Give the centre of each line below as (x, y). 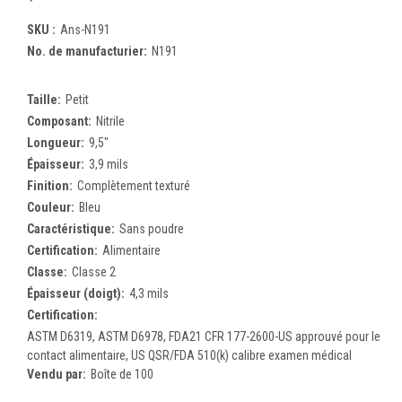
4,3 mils (149, 293)
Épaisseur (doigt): (76, 293)
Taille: (44, 99)
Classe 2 (93, 271)
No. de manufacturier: (87, 51)
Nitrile (110, 121)
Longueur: (56, 142)
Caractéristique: (71, 228)
